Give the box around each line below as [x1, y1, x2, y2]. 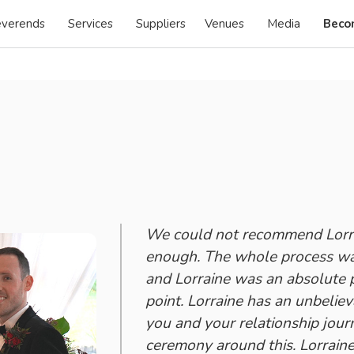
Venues [205, 16, 245, 32]
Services [68, 16, 114, 32]
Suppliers [136, 16, 186, 32]
